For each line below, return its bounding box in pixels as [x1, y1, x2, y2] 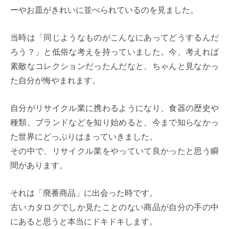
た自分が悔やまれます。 [10, 74, 100, 86]
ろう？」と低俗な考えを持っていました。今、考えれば [10, 45, 219, 57]
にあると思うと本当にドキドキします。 [10, 215, 157, 227]
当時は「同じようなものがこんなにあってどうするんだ [10, 31, 219, 43]
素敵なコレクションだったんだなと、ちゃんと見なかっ [10, 59, 219, 72]
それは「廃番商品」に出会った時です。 [10, 186, 157, 198]
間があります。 [10, 158, 67, 171]
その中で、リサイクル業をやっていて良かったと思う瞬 [10, 144, 219, 156]
